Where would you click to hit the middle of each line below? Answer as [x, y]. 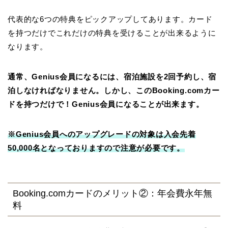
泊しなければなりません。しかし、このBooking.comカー [114, 91]
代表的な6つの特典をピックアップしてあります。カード [110, 19]
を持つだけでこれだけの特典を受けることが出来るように [112, 33]
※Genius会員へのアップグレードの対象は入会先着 [102, 134]
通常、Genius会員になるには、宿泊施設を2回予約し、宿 [112, 77]
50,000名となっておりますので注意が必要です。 [96, 148]
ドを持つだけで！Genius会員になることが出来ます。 [106, 104]
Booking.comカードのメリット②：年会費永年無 [112, 193]
